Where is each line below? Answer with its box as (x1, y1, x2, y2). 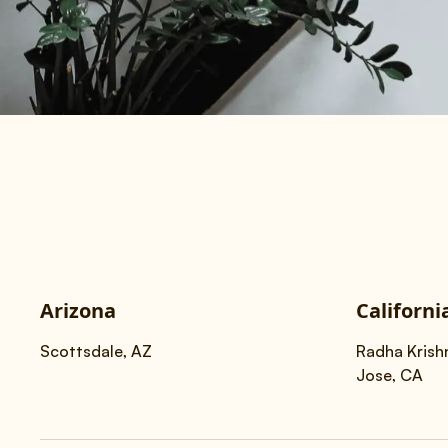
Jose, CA (356, 365, 423, 385)
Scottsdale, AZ (40, 341, 152, 361)
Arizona (40, 297, 116, 324)
